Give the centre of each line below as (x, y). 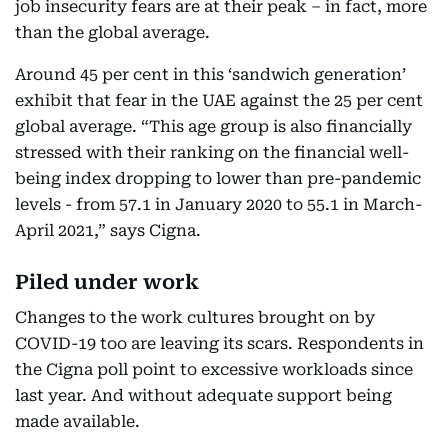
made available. (77, 422)
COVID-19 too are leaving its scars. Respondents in (219, 344)
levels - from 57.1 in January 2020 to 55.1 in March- (218, 205)
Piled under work (107, 282)
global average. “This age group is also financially (213, 127)
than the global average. (112, 33)
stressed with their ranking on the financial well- (212, 153)
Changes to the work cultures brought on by (195, 318)
